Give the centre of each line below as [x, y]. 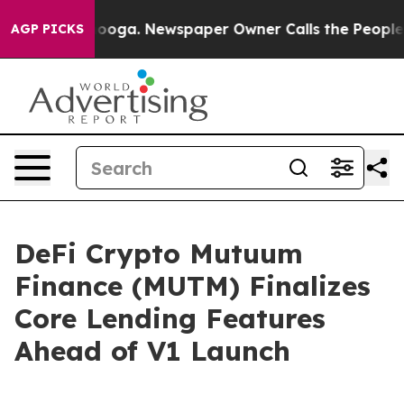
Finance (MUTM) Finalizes [193, 286]
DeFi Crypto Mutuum [159, 253]
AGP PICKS [47, 29]
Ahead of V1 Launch [152, 351]
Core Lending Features [170, 318]
